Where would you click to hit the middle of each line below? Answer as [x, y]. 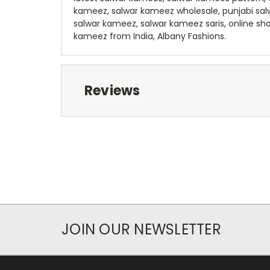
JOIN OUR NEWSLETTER [141, 229]
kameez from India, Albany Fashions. [150, 36]
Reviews [112, 90]
